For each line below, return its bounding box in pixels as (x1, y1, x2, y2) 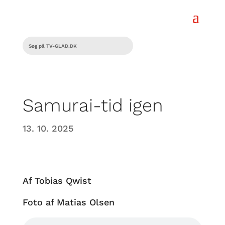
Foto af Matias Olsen (22, 197, 115, 207)
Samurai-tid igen (22, 95, 163, 116)
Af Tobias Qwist (22, 175, 91, 186)
